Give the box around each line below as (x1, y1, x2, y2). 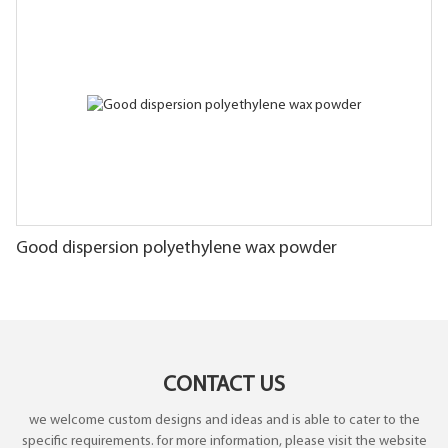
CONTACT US (163, 373, 285, 397)
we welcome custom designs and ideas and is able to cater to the (28, 413, 420, 429)
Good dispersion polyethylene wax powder (16, 238, 337, 258)
